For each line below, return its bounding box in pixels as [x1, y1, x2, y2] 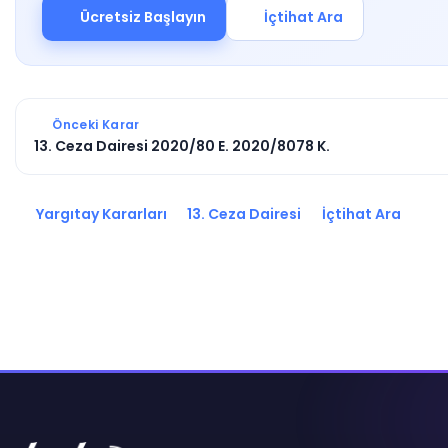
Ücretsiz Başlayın [79, 7, 206, 27]
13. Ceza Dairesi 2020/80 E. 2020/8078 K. [34, 136, 330, 156]
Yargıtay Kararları [32, 204, 167, 224]
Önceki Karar [49, 116, 140, 133]
